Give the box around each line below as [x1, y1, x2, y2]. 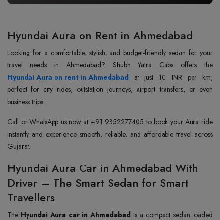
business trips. [7, 97, 45, 107]
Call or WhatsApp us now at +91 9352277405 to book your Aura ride [7, 117, 213, 127]
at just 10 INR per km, [134, 72, 213, 82]
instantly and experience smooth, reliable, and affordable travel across [7, 129, 213, 139]
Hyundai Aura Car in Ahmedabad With [7, 160, 198, 176]
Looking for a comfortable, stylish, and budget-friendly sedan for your [7, 48, 213, 57]
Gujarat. [7, 141, 30, 151]
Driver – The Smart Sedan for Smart [7, 175, 189, 191]
